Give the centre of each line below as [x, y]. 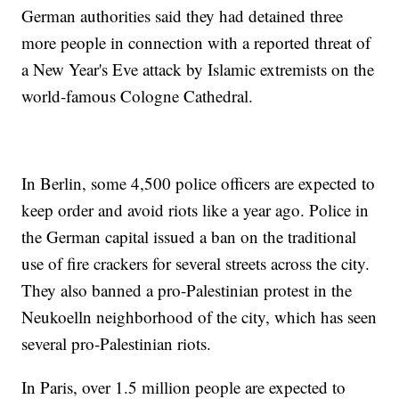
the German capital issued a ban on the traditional [189, 237]
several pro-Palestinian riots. [117, 344]
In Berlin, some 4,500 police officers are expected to [199, 183]
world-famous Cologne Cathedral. [138, 96]
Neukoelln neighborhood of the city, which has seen [199, 317]
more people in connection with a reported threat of [196, 43]
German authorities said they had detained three [183, 16]
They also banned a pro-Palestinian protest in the [187, 290]
